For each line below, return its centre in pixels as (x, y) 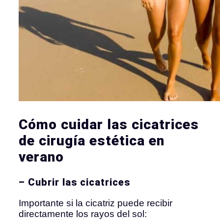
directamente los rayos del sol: (83, 214)
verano (41, 157)
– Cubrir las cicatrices (74, 182)
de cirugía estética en (92, 140)
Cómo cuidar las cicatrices (109, 124)
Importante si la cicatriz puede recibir (96, 203)
